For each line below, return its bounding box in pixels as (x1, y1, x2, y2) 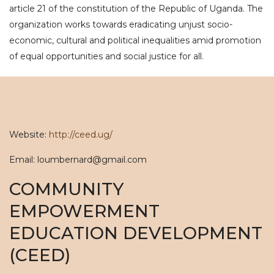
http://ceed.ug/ (49, 129, 113, 140)
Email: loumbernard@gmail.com (9, 154, 147, 165)
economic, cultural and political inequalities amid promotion (9, 35, 261, 46)
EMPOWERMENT (9, 201, 160, 221)
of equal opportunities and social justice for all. (9, 51, 204, 62)
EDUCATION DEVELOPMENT (9, 223, 262, 243)
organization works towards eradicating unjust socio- (9, 19, 232, 30)
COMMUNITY (9, 179, 124, 199)
